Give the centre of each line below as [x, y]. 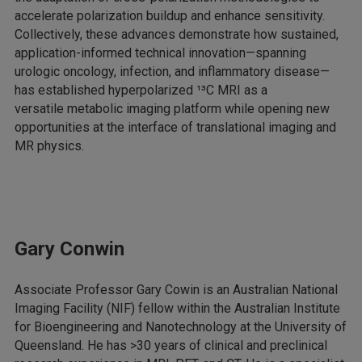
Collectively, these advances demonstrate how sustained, [177, 35]
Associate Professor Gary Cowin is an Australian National [176, 290]
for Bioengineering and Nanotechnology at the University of [181, 327]
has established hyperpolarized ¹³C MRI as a [141, 90]
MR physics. [49, 146]
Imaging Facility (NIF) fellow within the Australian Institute [177, 309]
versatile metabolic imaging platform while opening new [172, 109]
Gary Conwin [69, 249]
